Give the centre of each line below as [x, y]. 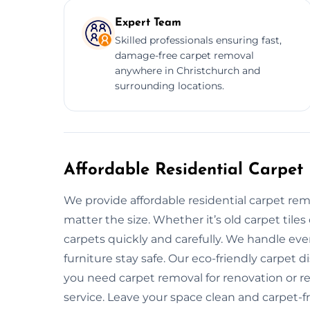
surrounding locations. [170, 85]
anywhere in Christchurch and [188, 70]
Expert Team [148, 22]
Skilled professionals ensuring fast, [198, 40]
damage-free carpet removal [184, 55]
